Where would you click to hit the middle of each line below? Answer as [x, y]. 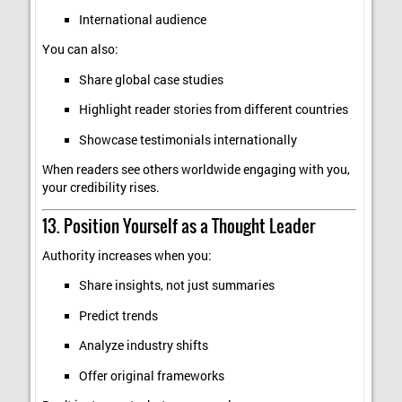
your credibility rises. [101, 188]
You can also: [81, 50]
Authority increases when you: [127, 255]
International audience [142, 19]
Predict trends [118, 315]
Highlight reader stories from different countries [213, 110]
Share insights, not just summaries [176, 286]
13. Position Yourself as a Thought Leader [179, 226]
